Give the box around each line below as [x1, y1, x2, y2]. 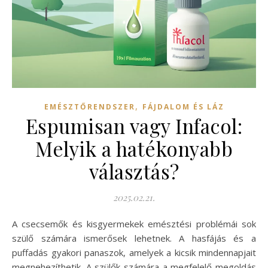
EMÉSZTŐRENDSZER [44, 101, 135, 112]
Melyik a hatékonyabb [35, 135, 233, 162]
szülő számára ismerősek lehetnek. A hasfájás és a [12, 232, 256, 244]
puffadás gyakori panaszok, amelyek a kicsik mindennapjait [12, 246, 256, 258]
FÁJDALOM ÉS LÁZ [142, 101, 224, 112]
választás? [89, 157, 179, 184]
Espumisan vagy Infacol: [25, 112, 243, 139]
